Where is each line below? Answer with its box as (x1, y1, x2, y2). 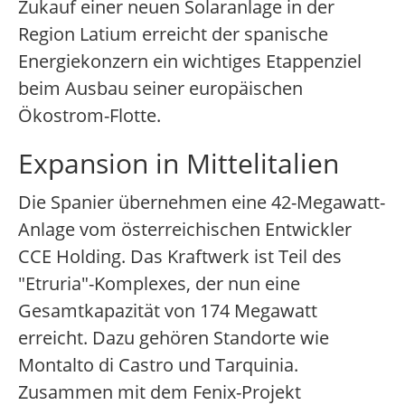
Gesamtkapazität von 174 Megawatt (18, 298, 317, 324)
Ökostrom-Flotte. (18, 103, 161, 128)
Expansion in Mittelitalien (18, 145, 339, 183)
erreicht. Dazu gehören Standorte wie (18, 325, 329, 351)
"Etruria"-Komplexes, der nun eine (18, 271, 300, 297)
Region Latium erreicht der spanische (18, 22, 328, 47)
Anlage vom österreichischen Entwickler (18, 217, 352, 242)
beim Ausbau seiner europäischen (18, 76, 303, 101)
